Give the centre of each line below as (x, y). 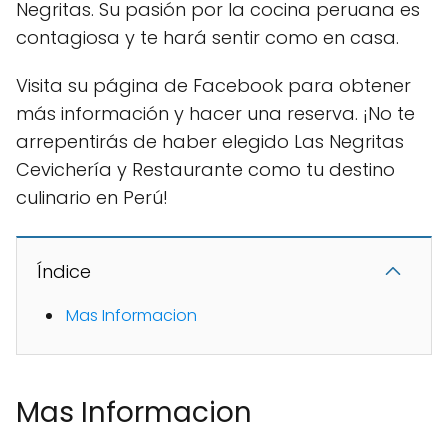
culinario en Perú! (92, 197)
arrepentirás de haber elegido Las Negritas (210, 141)
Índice (64, 271)
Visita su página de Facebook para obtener (213, 85)
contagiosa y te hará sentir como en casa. (207, 37)
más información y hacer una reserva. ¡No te (215, 113)
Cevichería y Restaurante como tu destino (205, 169)
